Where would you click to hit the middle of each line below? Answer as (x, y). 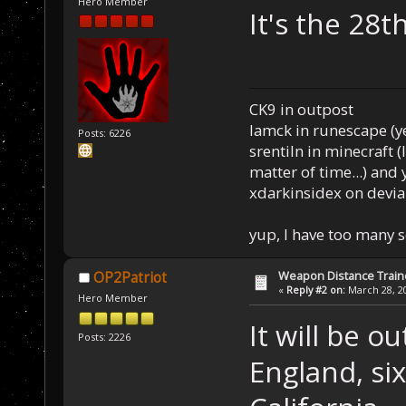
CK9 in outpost (301, 110)
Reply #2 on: (316, 290)
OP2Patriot (130, 278)
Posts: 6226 (105, 132)
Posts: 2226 (105, 336)
